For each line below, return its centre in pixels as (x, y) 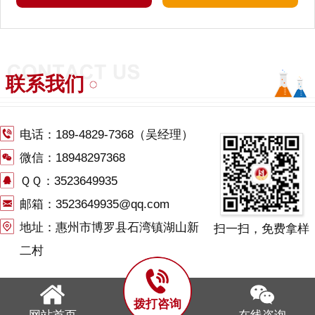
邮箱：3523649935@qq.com (95, 204)
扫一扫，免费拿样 (261, 229)
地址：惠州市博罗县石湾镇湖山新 (109, 227)
